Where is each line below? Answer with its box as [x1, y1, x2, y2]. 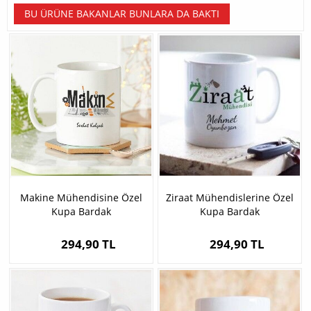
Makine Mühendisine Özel [20, 191, 142, 205]
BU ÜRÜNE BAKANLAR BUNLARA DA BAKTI [24, 7, 219, 21]
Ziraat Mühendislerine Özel [166, 191, 294, 205]
